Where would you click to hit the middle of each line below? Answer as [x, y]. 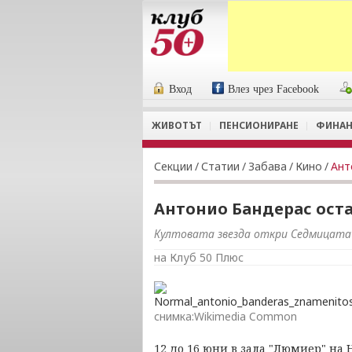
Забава [268, 166]
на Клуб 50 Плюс [199, 257]
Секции [173, 166]
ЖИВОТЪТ [177, 125]
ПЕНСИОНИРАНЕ [259, 125]
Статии [220, 166]
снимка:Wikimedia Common [225, 316]
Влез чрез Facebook [274, 89]
